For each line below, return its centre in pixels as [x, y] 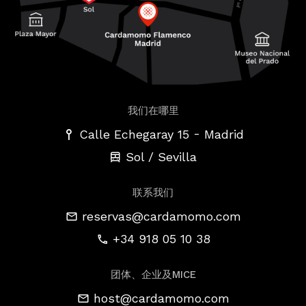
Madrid [224, 134]
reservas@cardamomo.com [161, 216]
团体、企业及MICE [153, 275]
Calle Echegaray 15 [134, 134]
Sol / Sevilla [161, 157]
